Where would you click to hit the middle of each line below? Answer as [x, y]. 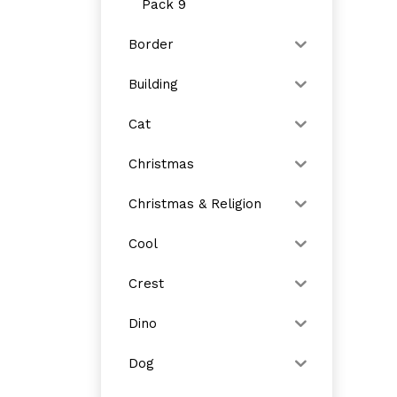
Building [153, 84]
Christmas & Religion [195, 203]
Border [151, 44]
